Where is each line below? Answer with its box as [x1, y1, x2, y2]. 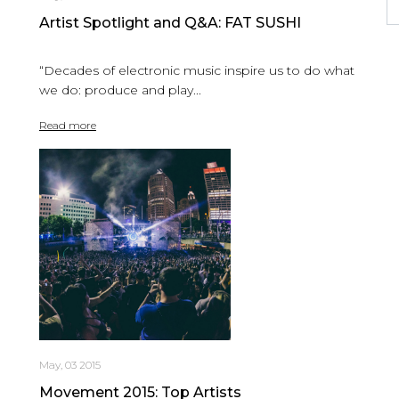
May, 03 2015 [39, 357, 101, 371]
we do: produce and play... [39, 81, 201, 98]
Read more [39, 118, 96, 132]
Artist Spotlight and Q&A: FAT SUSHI [39, 13, 301, 31]
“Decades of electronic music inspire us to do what [39, 61, 354, 78]
